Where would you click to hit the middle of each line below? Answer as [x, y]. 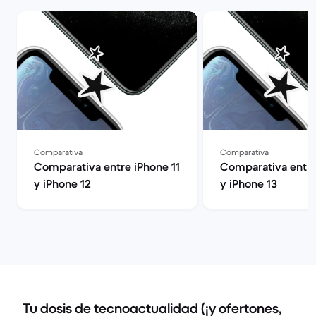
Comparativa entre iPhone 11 [107, 166]
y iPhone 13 [249, 183]
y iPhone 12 [62, 183]
